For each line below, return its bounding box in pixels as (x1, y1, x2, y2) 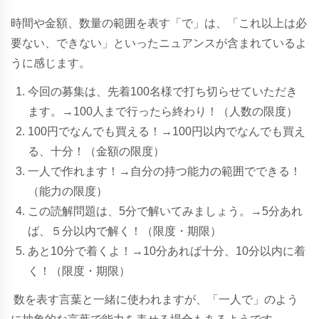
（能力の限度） (28, 184, 108, 197)
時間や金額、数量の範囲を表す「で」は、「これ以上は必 (11, 16, 307, 29)
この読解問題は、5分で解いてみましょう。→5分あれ (28, 204, 303, 217)
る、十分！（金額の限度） (28, 145, 164, 157)
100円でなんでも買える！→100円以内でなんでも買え (28, 125, 305, 137)
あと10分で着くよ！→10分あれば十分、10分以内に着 (28, 244, 305, 257)
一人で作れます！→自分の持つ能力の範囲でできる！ (28, 164, 301, 177)
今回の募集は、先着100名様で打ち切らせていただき (28, 85, 298, 98)
